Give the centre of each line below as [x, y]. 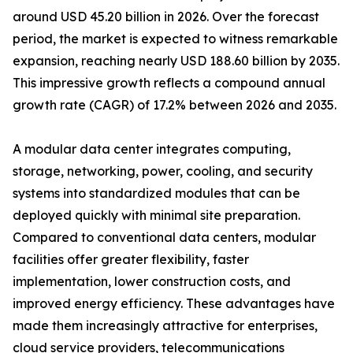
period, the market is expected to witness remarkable [175, 39]
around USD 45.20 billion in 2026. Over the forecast [166, 17]
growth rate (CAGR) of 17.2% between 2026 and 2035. [175, 105]
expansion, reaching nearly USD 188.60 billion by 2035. [176, 61]
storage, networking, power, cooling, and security [163, 171]
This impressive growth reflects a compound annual [169, 83]
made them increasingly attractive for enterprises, [165, 326]
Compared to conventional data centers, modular [164, 238]
